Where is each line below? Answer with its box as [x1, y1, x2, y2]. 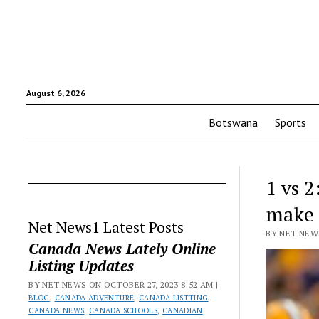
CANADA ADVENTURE [54, 293, 135, 303]
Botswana [209, 115, 258, 130]
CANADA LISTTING [139, 293, 209, 303]
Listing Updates [28, 256, 135, 276]
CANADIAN [162, 305, 203, 315]
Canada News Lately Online [28, 239, 216, 258]
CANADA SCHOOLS [89, 305, 158, 315]
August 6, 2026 [26, 88, 86, 98]
